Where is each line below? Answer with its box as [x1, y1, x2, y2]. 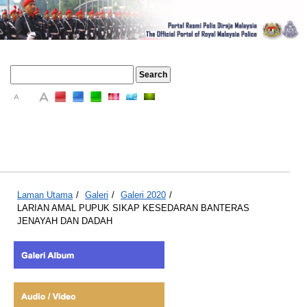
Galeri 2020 [121, 190, 166, 200]
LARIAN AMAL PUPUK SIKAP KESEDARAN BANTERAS [17, 203, 249, 213]
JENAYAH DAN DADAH [17, 216, 112, 226]
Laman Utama [17, 190, 73, 200]
